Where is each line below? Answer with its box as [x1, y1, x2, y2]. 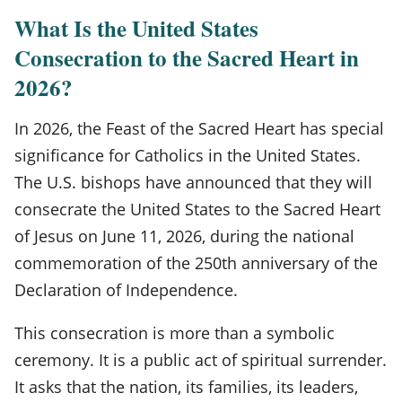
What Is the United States [14, 11, 258, 45]
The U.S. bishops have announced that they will [14, 170, 372, 193]
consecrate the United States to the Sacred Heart [14, 197, 380, 220]
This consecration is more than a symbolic [14, 321, 335, 344]
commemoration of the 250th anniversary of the [14, 251, 378, 274]
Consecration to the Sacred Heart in [14, 40, 359, 74]
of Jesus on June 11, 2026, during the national [14, 224, 354, 247]
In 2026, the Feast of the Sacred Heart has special [14, 117, 384, 139]
